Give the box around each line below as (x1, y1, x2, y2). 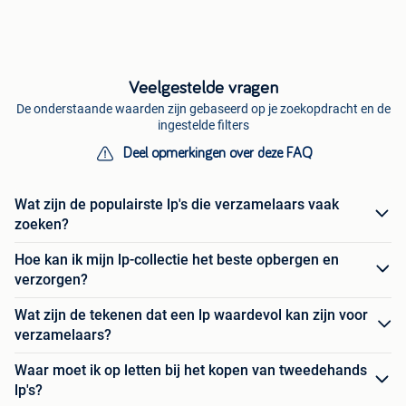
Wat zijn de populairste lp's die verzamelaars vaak (14, 195, 339, 213)
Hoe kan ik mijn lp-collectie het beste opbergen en (14, 250, 339, 268)
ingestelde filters (157, 117, 249, 132)
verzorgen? (14, 270, 88, 288)
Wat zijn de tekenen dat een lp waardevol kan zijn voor (14, 305, 368, 324)
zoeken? (14, 215, 69, 233)
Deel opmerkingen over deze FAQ (122, 145, 313, 160)
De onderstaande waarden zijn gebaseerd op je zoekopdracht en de (15, 101, 391, 116)
